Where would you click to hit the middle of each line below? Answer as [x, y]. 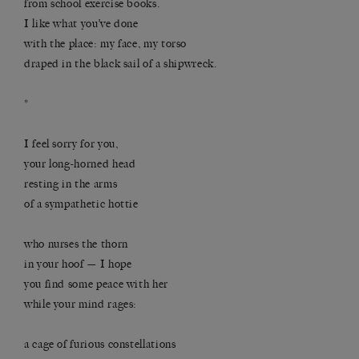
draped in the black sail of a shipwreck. [121, 64]
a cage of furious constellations [100, 345]
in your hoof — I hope [78, 264]
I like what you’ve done [81, 24]
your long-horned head [80, 164]
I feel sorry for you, [71, 144]
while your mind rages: [81, 305]
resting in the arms [71, 184]
